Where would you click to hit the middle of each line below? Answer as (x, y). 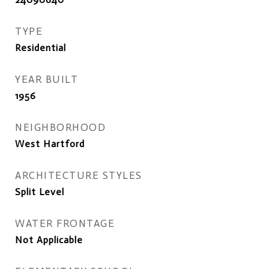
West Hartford (50, 144)
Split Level (40, 192)
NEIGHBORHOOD (60, 127)
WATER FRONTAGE (65, 223)
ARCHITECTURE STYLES (79, 175)
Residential (41, 47)
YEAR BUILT (47, 79)
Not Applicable (49, 240)
